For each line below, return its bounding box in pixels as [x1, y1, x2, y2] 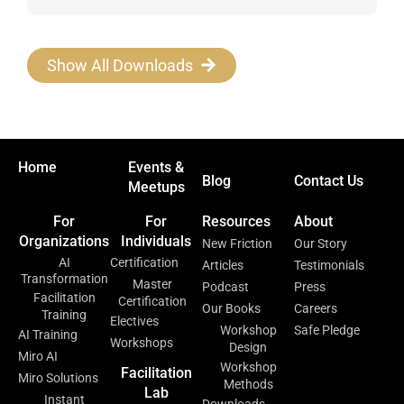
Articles [202, 257, 243, 272]
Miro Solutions [18, 370, 98, 385]
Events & [128, 158, 184, 176]
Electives [110, 313, 159, 328]
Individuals [121, 232, 191, 250]
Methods [223, 376, 273, 391]
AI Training [18, 326, 78, 342]
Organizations [19, 232, 109, 250]
